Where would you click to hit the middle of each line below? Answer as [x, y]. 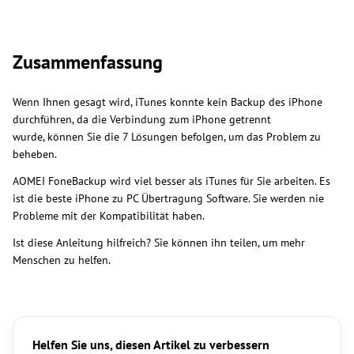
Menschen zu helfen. [62, 260]
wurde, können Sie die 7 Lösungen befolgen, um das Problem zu [167, 137]
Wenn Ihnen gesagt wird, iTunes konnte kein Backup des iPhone [168, 102]
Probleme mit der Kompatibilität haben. [109, 216]
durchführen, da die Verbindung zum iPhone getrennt [142, 120]
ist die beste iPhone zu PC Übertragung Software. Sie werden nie [168, 199]
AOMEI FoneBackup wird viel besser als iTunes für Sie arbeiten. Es [171, 181]
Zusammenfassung [88, 62]
